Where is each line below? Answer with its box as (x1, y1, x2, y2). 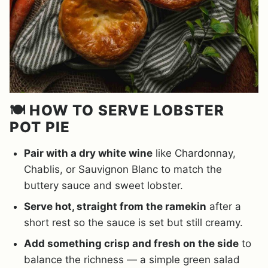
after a (206, 200, 241, 213)
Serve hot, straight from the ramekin (24, 200, 206, 213)
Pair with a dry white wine (24, 147, 153, 160)
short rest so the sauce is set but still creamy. (24, 217, 243, 229)
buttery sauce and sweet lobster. (24, 179, 183, 192)
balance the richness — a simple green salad (24, 254, 240, 266)
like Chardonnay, (153, 147, 236, 160)
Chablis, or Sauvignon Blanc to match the (24, 163, 222, 176)
